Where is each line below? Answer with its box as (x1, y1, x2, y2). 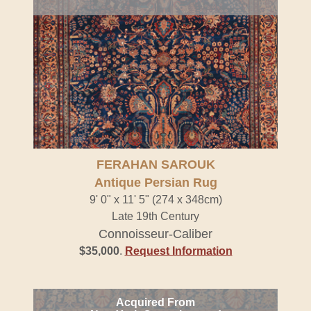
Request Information (124, 245, 233, 257)
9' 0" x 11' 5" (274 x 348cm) (89, 194, 222, 205)
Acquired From (116, 296, 195, 308)
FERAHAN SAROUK (96, 158, 215, 171)
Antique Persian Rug (94, 176, 217, 190)
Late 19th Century (112, 210, 199, 222)
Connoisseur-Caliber (99, 227, 212, 241)
